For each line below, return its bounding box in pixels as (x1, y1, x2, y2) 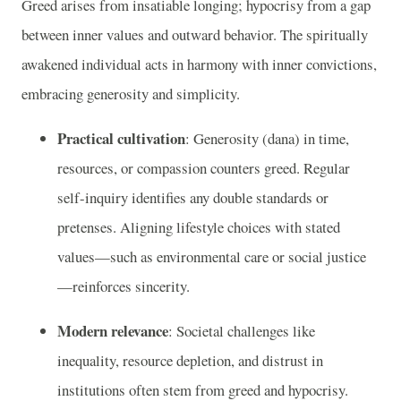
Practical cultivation (57, 127, 185, 150)
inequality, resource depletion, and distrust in (57, 349, 323, 371)
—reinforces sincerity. (57, 276, 190, 297)
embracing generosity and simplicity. (21, 83, 240, 105)
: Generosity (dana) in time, (185, 128, 349, 149)
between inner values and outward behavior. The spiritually (21, 24, 368, 46)
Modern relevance (57, 319, 168, 342)
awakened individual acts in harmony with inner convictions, (21, 54, 377, 75)
